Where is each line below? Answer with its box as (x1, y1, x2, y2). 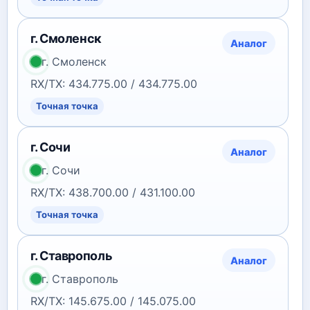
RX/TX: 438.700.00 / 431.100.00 (30, 185, 195, 199)
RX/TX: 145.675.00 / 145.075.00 (30, 294, 196, 308)
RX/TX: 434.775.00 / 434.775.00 (30, 77, 197, 91)
